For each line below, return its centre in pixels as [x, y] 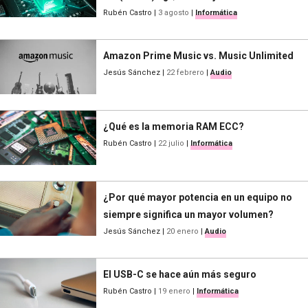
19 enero [174, 291]
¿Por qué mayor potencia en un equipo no [198, 197]
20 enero [183, 231]
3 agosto [174, 13]
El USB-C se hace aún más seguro [180, 274]
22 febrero [185, 73]
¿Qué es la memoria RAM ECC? [174, 126]
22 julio [171, 143]
